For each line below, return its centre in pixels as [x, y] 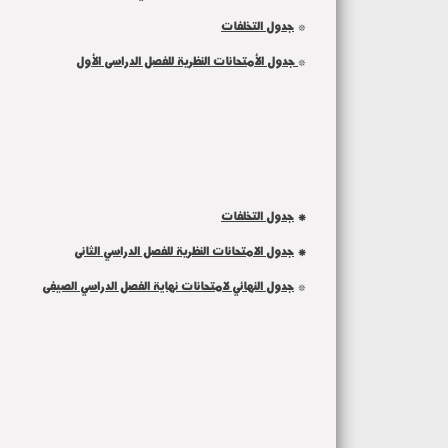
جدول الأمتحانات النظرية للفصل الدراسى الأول [187, 60]
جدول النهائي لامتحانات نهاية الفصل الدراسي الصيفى [168, 285]
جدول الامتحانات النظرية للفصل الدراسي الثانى [184, 250]
